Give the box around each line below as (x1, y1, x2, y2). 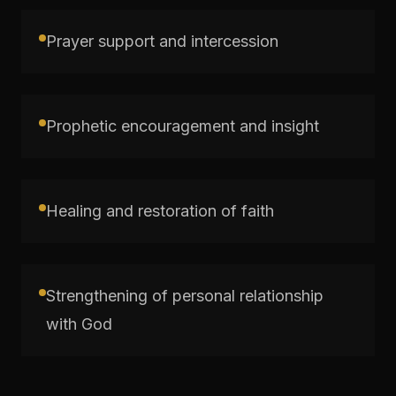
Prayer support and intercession (46, 31, 278, 50)
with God (46, 314, 112, 333)
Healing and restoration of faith (46, 201, 274, 220)
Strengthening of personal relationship (46, 286, 324, 305)
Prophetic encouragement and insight (46, 116, 319, 135)
